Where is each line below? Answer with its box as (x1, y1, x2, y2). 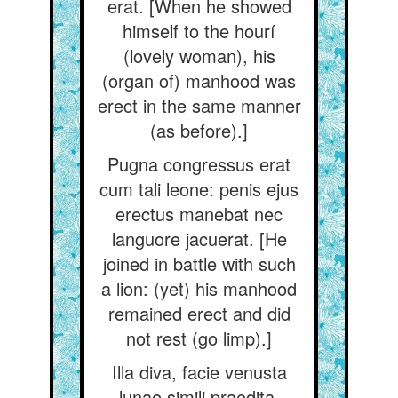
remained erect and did (107, 300, 291, 326)
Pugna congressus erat (107, 151, 291, 177)
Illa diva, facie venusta (111, 359, 287, 385)
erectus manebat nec (115, 201, 283, 227)
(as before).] (150, 117, 248, 143)
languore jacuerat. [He (111, 226, 287, 251)
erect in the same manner (97, 92, 301, 118)
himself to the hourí (123, 18, 275, 44)
